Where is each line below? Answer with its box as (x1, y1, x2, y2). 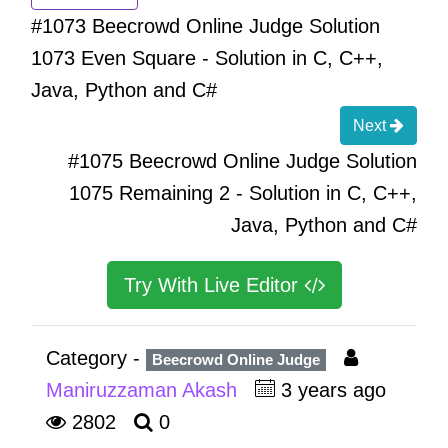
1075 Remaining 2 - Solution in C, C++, (69, 182, 417, 205)
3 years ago (275, 379, 392, 402)
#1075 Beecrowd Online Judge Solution (68, 150, 417, 173)
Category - (46, 347, 146, 370)
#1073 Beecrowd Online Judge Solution (31, 15, 380, 38)
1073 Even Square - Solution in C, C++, (31, 47, 383, 70)
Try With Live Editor (123, 274, 304, 297)
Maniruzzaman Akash (46, 379, 243, 402)
